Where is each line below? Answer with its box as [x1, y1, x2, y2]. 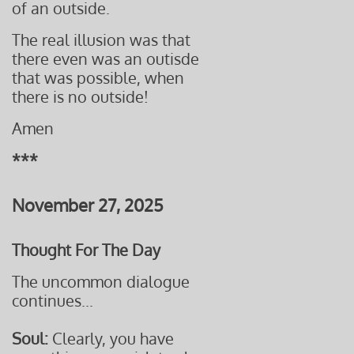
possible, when [77, 67, 184, 88]
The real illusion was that [12, 29, 190, 50]
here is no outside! [17, 86, 149, 107]
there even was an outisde [12, 48, 199, 69]
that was [12, 67, 77, 88]
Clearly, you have [48, 328, 174, 348]
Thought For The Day [12, 239, 160, 260]
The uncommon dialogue [12, 271, 190, 292]
